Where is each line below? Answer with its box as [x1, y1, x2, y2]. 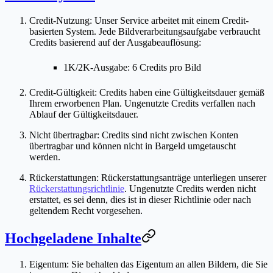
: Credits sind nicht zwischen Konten [97, 129, 238, 140]
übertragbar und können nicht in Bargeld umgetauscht [29, 140, 236, 151]
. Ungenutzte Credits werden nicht [124, 183, 256, 194]
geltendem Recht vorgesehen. [29, 205, 143, 216]
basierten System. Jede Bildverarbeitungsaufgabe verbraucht [29, 26, 260, 37]
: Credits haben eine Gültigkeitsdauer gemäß [94, 87, 264, 97]
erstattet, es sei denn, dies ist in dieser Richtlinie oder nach [29, 194, 251, 205]
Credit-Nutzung [29, 15, 90, 26]
